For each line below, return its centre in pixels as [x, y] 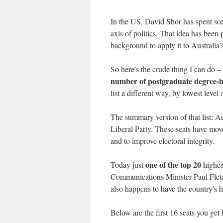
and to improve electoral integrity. [163, 140]
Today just [128, 164]
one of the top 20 [173, 164]
